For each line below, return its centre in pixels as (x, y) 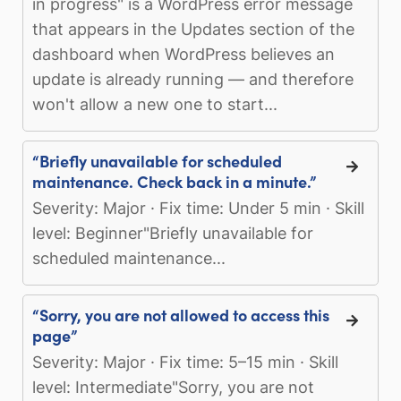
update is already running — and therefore (193, 79)
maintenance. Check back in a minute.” (174, 181)
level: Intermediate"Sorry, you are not (173, 387)
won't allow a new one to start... (155, 104)
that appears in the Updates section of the (193, 29)
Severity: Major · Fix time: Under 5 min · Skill (198, 208)
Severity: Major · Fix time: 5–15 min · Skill (185, 362)
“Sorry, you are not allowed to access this (181, 314)
